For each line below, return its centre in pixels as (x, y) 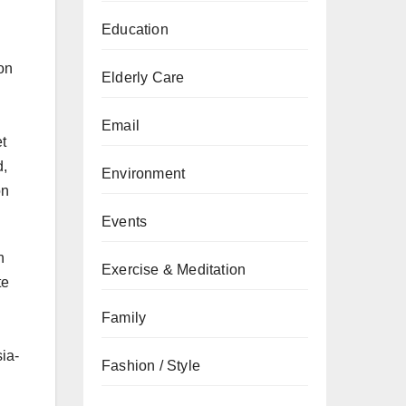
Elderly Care (143, 77)
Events (125, 222)
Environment (144, 174)
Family (124, 318)
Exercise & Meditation (174, 270)
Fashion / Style (151, 366)
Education (135, 29)
